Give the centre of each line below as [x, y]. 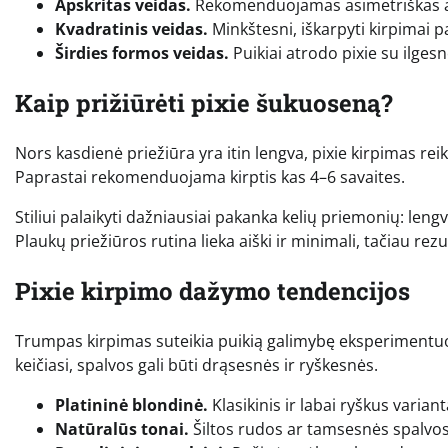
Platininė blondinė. [131, 404]
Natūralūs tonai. [122, 428]
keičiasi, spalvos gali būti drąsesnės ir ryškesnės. [196, 364]
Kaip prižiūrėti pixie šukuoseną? [204, 102]
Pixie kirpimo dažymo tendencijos [212, 290]
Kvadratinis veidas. [131, 29]
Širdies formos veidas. [142, 53]
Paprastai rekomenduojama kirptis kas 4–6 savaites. [210, 176]
